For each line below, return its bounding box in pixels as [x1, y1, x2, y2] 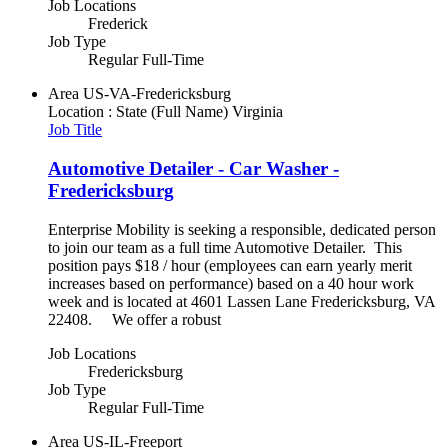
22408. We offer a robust [48, 310, 221, 328]
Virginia [232, 103, 283, 121]
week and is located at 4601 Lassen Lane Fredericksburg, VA [48, 292, 435, 310]
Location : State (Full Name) [48, 103, 228, 121]
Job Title [48, 121, 102, 139]
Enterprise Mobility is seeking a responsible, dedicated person [48, 220, 436, 238]
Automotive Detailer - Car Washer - [48, 158, 339, 180]
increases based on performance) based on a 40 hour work [48, 274, 414, 292]
